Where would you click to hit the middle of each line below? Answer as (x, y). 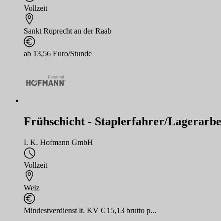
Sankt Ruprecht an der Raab (68, 31)
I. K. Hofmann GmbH (58, 143)
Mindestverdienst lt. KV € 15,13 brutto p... (90, 211)
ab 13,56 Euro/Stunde (58, 54)
